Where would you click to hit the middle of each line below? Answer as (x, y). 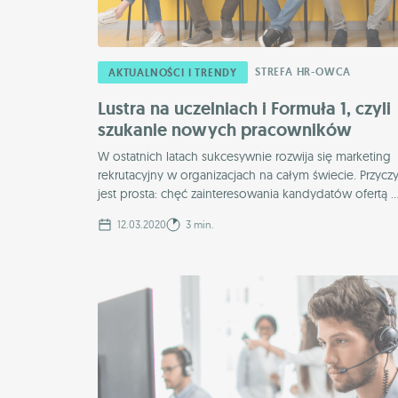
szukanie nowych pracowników (225, 129)
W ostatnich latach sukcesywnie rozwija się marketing (244, 156)
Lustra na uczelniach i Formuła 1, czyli (244, 108)
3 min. (199, 224)
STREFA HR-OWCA (303, 72)
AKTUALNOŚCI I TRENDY (173, 72)
